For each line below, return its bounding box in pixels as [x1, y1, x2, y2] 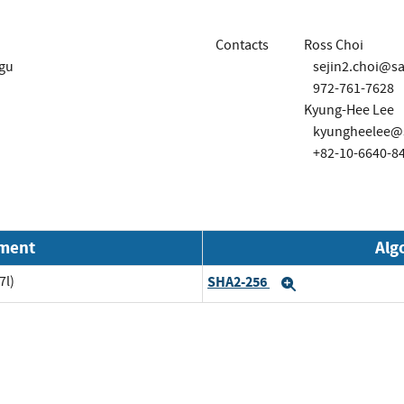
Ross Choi [303, 35, 363, 54]
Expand [296, 276, 357, 291]
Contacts [216, 35, 269, 54]
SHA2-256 [207, 272, 270, 292]
